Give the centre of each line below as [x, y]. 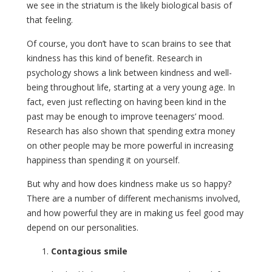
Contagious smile [89, 251]
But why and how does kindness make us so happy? [129, 183]
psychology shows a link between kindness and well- [129, 72]
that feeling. [50, 19]
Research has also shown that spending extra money [131, 131]
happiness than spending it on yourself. [103, 160]
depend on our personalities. [83, 227]
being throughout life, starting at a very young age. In [131, 87]
